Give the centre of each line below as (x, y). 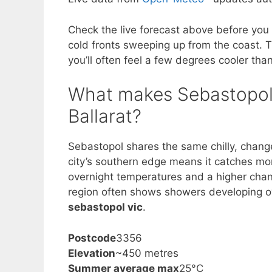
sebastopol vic (105, 207)
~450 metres (147, 253)
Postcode (92, 238)
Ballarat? (105, 116)
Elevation (92, 253)
